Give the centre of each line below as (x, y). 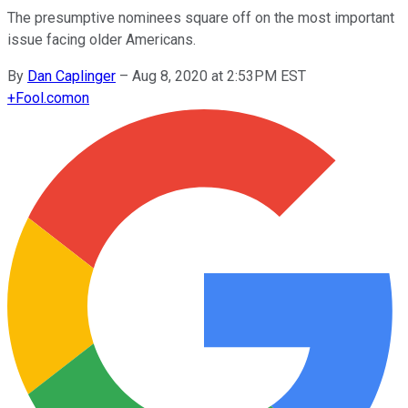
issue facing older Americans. (102, 39)
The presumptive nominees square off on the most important (201, 17)
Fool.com (45, 97)
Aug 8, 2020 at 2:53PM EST (219, 76)
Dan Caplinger (71, 76)
